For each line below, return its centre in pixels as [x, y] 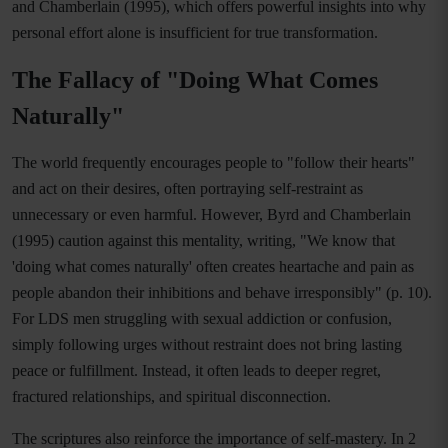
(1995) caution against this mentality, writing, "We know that [203, 240]
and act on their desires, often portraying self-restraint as [187, 188]
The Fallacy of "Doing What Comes [195, 80]
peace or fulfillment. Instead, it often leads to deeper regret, [196, 370]
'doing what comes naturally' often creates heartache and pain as [213, 266]
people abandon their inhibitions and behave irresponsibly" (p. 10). [222, 292]
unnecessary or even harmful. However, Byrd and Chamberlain [211, 214]
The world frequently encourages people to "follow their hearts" [213, 162]
